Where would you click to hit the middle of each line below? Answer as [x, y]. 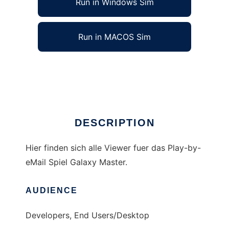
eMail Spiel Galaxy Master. [76, 162]
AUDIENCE [52, 191]
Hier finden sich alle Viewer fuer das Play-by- [113, 148]
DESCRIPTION [114, 123]
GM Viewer [47, 69]
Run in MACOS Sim [114, 37]
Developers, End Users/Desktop [87, 215]
